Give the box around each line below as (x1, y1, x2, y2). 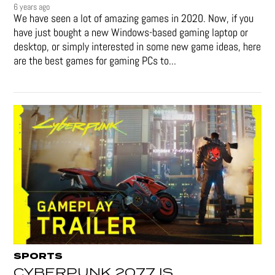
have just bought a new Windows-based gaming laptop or (14, 25, 249, 40)
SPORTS (14, 249, 63, 263)
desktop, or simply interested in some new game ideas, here (14, 39, 261, 54)
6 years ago (14, 1, 50, 13)
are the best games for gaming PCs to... (14, 53, 177, 68)
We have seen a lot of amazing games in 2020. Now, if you (14, 11, 254, 26)
